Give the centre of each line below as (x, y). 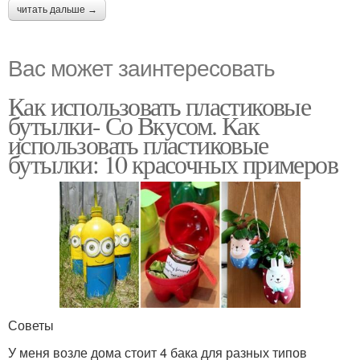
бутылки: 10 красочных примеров (173, 163)
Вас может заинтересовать (141, 66)
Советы (31, 325)
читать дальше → (57, 9)
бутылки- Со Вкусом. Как (134, 125)
